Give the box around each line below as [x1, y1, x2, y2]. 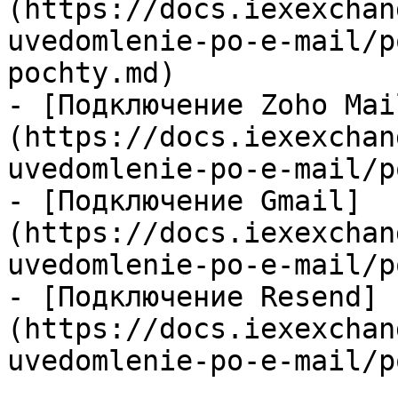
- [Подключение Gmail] [7, 185, 362, 217]
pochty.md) [7, 57, 176, 89]
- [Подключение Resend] [7, 281, 378, 313]
